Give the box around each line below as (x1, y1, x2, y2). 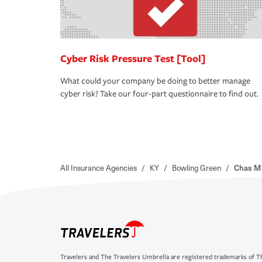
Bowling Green (172, 162, 221, 174)
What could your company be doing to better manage (60, 76, 250, 87)
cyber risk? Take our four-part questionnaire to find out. (60, 89, 258, 99)
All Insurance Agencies (60, 162, 137, 174)
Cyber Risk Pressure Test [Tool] (60, 51, 205, 65)
